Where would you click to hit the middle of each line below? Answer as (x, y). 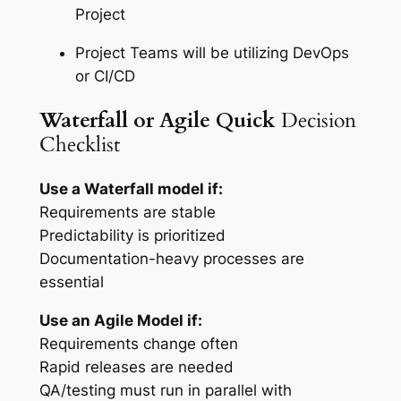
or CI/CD (105, 76)
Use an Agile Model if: (120, 320)
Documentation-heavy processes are (171, 259)
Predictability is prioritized (132, 236)
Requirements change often (138, 343)
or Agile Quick (204, 120)
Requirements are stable (127, 213)
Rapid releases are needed (136, 367)
